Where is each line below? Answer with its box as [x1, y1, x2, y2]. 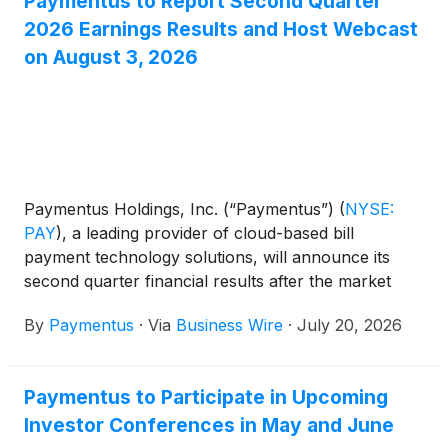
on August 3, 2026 [24, 45, 198, 70]
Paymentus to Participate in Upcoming [24, 384, 388, 409]
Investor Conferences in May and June [24, 412, 394, 437]
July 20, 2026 [297, 314, 402, 335]
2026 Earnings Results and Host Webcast [24, 17, 418, 42]
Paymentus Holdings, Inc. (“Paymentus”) [24, 198, 339, 219]
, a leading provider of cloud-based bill [62, 222, 354, 243]
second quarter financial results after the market [24, 270, 391, 291]
